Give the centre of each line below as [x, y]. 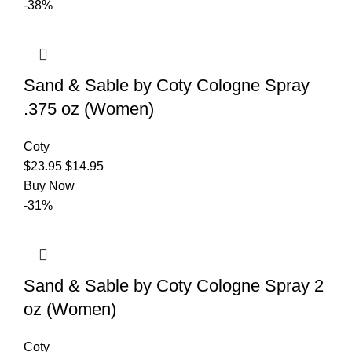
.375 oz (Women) [89, 108]
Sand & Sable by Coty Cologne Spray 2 [174, 285]
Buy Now [49, 185]
